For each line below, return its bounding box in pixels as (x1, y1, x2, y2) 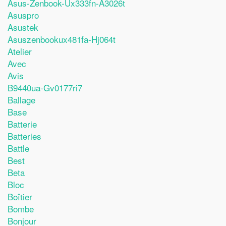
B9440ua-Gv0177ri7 (8, 81, 82, 94)
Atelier (8, 45, 32, 58)
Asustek (8, 21, 38, 33)
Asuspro (8, 9, 39, 21)
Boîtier (8, 190, 32, 203)
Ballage (8, 93, 35, 106)
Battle (8, 142, 29, 154)
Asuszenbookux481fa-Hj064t (8, 33, 116, 45)
